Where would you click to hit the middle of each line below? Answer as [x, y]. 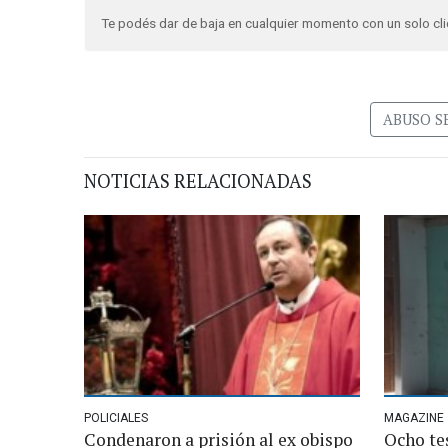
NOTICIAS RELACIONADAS [198, 180]
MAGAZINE [414, 417]
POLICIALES [116, 417]
